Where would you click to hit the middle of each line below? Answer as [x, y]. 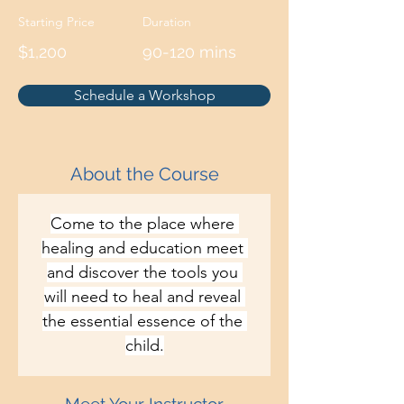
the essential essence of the [144, 321]
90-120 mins [189, 52]
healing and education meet [144, 248]
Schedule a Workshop [144, 96]
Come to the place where [144, 224]
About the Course [144, 174]
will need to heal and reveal [144, 297]
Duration [167, 22]
